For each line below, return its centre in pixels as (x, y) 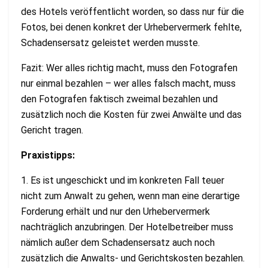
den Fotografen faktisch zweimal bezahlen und (119, 99)
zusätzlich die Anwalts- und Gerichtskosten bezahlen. (133, 258)
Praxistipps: (48, 156)
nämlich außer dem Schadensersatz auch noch (118, 243)
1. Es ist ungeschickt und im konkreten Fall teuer (123, 181)
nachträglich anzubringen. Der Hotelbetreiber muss (127, 227)
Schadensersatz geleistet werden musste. (110, 43)
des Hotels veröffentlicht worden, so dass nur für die (133, 12)
